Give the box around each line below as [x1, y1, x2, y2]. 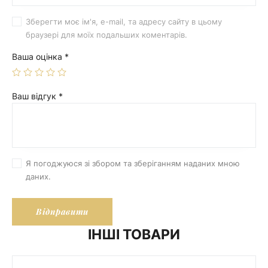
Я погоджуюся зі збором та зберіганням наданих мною [26, 158, 240, 168]
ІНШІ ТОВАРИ [88, 226, 180, 242]
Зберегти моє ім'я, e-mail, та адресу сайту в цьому [26, 16, 223, 26]
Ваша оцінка [12, 51, 65, 62]
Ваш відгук [12, 91, 59, 101]
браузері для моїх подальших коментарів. [26, 29, 188, 39]
